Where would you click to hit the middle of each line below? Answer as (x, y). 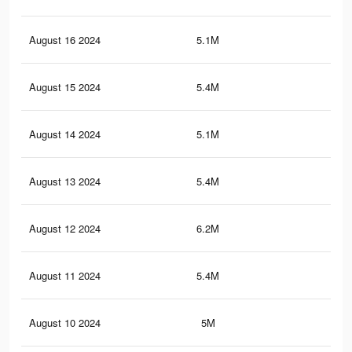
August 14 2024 (65, 134)
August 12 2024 (65, 229)
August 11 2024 (65, 276)
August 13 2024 (65, 181)
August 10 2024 (65, 323)
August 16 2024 (65, 40)
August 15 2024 (65, 87)
